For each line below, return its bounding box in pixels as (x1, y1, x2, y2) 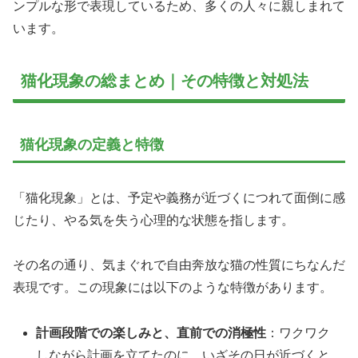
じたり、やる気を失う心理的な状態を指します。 (13, 213, 294, 227)
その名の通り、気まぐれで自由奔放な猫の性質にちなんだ (13, 258, 345, 272)
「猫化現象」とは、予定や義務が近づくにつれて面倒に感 (13, 190, 345, 205)
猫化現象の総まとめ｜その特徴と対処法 (21, 72, 308, 90)
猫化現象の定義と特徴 (20, 137, 164, 153)
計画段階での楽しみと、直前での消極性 (36, 326, 267, 340)
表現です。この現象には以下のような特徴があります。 (13, 280, 332, 295)
